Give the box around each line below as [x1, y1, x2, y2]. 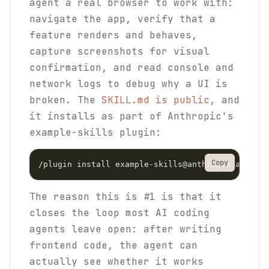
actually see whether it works [29, 255, 204, 268]
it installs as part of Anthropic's [29, 110, 234, 122]
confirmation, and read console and [29, 61, 234, 74]
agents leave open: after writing [29, 223, 222, 235]
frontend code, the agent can [29, 239, 198, 252]
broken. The [29, 94, 101, 106]
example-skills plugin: [29, 126, 162, 139]
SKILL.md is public [101, 94, 210, 106]
